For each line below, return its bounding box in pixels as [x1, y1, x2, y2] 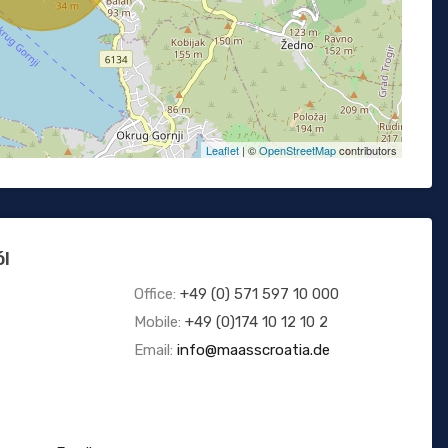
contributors [335, 142, 397, 159]
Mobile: [133, 313, 185, 332]
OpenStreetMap [258, 142, 336, 159]
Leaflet [205, 142, 239, 159]
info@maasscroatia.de [176, 341, 330, 360]
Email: [133, 341, 177, 360]
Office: [133, 285, 180, 304]
